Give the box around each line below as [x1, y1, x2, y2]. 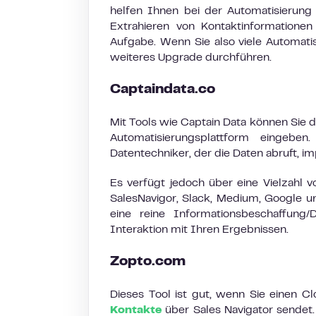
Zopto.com [110, 256, 189, 268]
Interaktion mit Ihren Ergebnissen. [110, 225, 291, 235]
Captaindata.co [110, 84, 215, 96]
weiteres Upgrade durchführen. [110, 53, 272, 63]
